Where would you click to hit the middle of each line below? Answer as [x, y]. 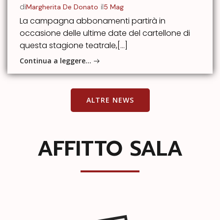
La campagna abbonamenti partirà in [93, 21]
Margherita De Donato [62, 7]
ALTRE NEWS [110, 100]
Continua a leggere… [55, 61]
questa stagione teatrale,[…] [74, 46]
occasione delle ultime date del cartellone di [105, 33]
